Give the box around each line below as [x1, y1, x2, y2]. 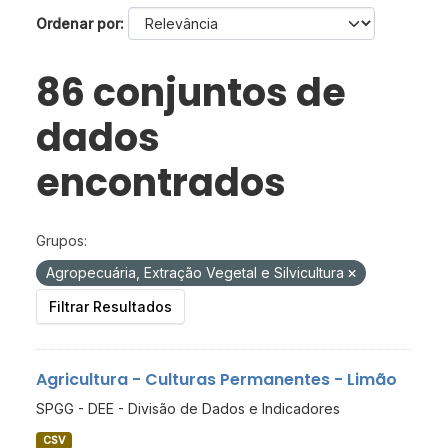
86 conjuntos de [36, 66, 346, 120]
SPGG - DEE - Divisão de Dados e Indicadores [36, 400, 340, 418]
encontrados [36, 156, 286, 210]
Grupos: [36, 232, 87, 250]
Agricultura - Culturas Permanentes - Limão [36, 368, 397, 392]
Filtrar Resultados [49, 298, 172, 316]
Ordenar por [36, 15, 120, 33]
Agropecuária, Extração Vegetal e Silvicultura [46, 264, 348, 282]
